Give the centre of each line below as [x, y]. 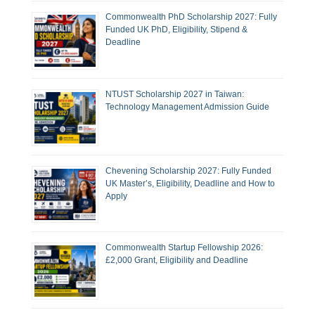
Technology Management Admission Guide [187, 107]
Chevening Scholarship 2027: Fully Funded [188, 171]
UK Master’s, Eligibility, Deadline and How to [190, 183]
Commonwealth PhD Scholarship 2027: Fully [191, 17]
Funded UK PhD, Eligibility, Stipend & [176, 30]
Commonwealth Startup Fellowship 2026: [184, 247]
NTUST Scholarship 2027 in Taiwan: [175, 94]
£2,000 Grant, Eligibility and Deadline [177, 260]
